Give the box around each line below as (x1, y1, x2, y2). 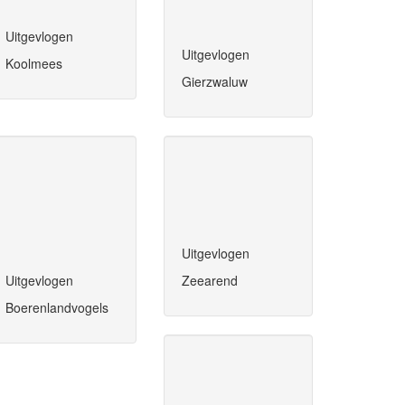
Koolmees (5, 54, 62, 73)
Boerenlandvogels (5, 298, 108, 317)
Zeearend (182, 271, 238, 290)
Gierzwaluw (182, 72, 248, 91)
